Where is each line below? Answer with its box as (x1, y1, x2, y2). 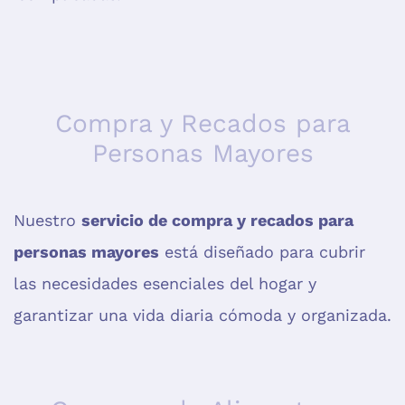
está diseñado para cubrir (159, 242, 365, 262)
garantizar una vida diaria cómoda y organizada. (14, 306, 391, 325)
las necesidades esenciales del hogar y (14, 274, 316, 294)
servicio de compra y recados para (81, 211, 353, 231)
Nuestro (14, 211, 81, 231)
